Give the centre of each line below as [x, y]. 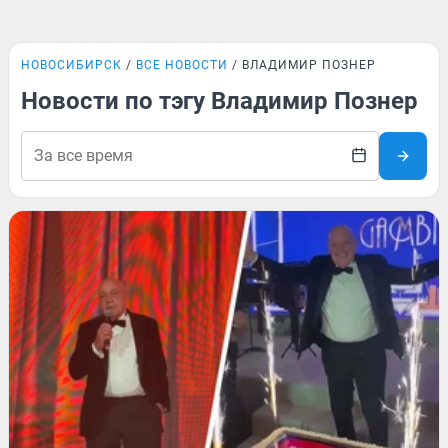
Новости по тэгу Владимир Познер [219, 101]
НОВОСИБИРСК [71, 65]
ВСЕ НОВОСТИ [182, 65]
